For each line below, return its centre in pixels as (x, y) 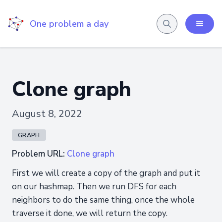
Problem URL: (39, 154)
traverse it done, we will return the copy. (90, 213)
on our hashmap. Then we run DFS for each (94, 187)
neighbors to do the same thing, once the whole (103, 200)
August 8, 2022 (47, 114)
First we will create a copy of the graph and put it (106, 173)
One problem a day (69, 24)
